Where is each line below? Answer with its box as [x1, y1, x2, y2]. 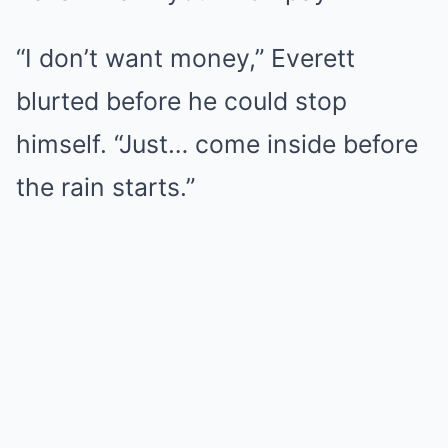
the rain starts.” [16, 172, 195, 203]
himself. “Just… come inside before [16, 129, 418, 160]
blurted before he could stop [16, 86, 347, 117]
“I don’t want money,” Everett [16, 43, 355, 74]
